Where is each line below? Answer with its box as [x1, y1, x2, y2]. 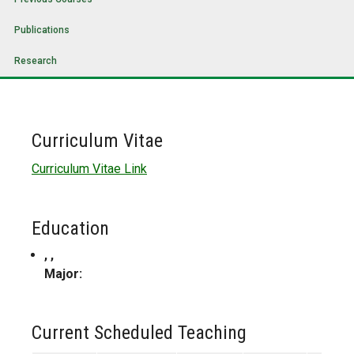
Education [32, 217, 109, 240]
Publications [14, 24, 70, 36]
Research [14, 55, 57, 67]
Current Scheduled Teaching [32, 322, 247, 345]
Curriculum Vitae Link [32, 161, 147, 177]
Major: [44, 266, 82, 282]
